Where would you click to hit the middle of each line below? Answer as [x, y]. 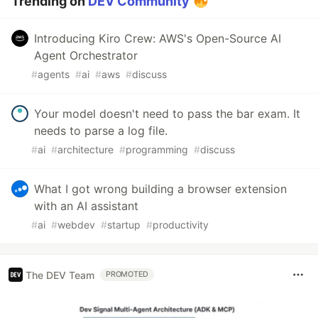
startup [124, 225]
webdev [76, 225]
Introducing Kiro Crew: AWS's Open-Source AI [158, 39]
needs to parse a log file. [101, 131]
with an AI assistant [86, 206]
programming [157, 150]
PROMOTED [127, 275]
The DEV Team [60, 275]
